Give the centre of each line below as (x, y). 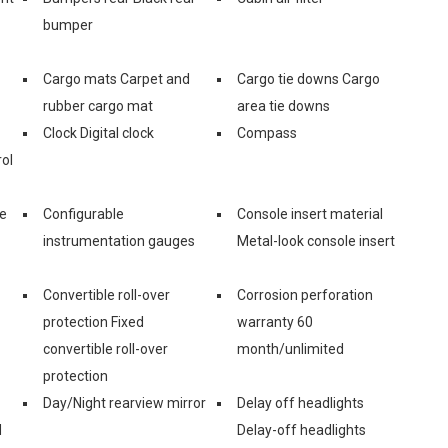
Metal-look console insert (316, 240)
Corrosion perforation (305, 294)
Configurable (83, 213)
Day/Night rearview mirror (124, 402)
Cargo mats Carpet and (116, 78)
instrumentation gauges (119, 240)
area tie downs (283, 105)
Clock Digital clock (98, 132)
